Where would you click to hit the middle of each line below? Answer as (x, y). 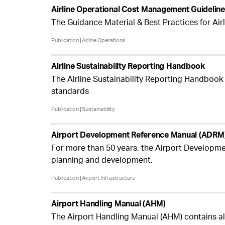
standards (70, 91)
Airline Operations (104, 40)
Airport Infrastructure (108, 178)
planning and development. (102, 160)
